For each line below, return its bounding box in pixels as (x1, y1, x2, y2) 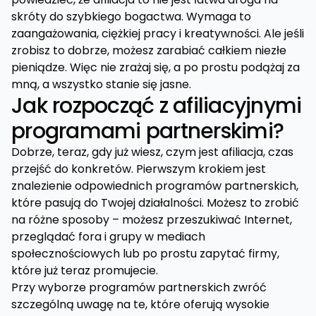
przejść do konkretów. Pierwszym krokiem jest (11, 161, 266, 177)
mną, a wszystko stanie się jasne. (11, 76, 191, 92)
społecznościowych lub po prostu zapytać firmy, (11, 245, 279, 262)
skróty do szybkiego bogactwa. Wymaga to (11, 8, 251, 25)
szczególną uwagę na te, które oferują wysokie (11, 296, 269, 312)
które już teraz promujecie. (11, 262, 158, 279)
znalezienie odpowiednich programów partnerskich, (11, 178, 298, 194)
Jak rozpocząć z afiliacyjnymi (11, 91, 302, 121)
